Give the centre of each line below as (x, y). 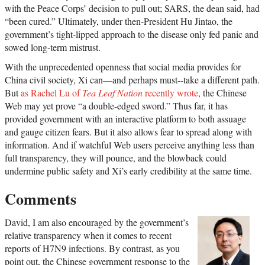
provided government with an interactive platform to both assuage (125, 118)
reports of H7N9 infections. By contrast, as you (92, 248)
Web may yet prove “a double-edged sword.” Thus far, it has (116, 105)
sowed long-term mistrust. (53, 47)
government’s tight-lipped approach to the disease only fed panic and (132, 34)
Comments (41, 198)
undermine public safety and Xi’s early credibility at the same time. (128, 170)
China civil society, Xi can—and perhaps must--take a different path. (132, 79)
